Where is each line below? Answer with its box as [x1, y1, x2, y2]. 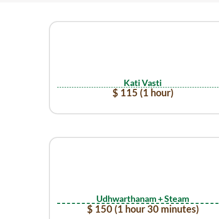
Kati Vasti [124, 77, 162, 88]
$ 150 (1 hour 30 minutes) [87, 202, 199, 215]
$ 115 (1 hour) [112, 87, 174, 98]
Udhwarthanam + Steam [96, 193, 189, 204]
